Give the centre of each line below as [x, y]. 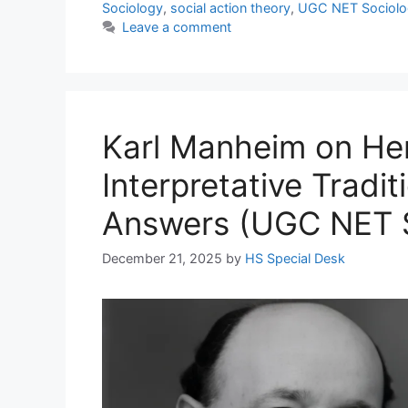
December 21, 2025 [162, 258]
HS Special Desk [295, 258]
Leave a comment [176, 26]
